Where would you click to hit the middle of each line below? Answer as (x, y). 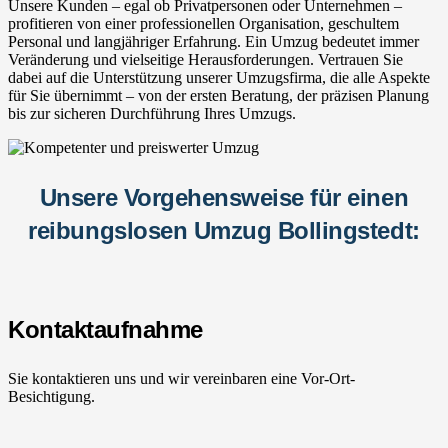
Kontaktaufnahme (105, 329)
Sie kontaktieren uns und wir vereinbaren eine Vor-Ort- (181, 378)
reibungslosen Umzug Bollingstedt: (224, 230)
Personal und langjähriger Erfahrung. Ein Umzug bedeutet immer (213, 41)
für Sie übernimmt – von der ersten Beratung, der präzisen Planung (218, 95)
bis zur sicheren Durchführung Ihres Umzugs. (152, 113)
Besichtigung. (51, 396)
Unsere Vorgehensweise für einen (224, 197)
